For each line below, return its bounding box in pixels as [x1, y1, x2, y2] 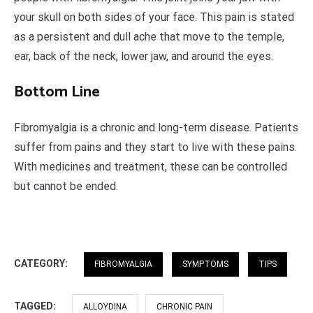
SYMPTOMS [182, 259, 228, 270]
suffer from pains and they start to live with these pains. [14, 140, 297, 154]
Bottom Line [14, 80, 100, 105]
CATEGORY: [14, 258, 70, 270]
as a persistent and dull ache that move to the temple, [14, 30, 284, 44]
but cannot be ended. [14, 180, 118, 194]
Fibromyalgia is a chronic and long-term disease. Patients [14, 121, 298, 135]
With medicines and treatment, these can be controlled [14, 160, 287, 174]
